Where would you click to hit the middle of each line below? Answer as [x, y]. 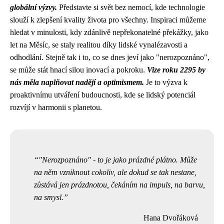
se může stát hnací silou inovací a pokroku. [78, 70]
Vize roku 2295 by [176, 70]
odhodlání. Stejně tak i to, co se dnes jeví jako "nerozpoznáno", [110, 57]
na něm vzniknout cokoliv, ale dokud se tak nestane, [115, 172]
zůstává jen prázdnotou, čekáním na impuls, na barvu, [119, 185]
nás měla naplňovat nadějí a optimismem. [77, 82]
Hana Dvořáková [171, 218]
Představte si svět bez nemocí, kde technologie [131, 7]
